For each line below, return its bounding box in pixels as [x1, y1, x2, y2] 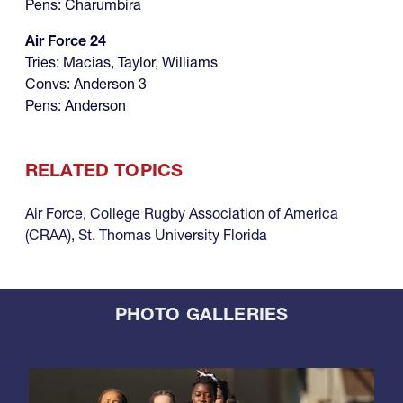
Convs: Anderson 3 [25, 75, 147, 94]
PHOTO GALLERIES [114, 303, 289, 326]
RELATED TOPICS [25, 159, 184, 182]
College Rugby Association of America [90, 204, 338, 223]
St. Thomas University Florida [78, 226, 267, 245]
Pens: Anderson [25, 96, 126, 115]
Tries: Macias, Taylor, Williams [25, 53, 218, 72]
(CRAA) [25, 226, 71, 245]
